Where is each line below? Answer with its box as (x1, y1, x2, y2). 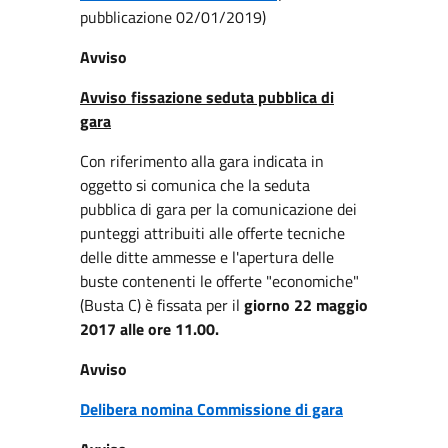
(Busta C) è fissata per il (80, 293, 244, 317)
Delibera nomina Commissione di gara (80, 397, 343, 421)
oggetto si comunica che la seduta (80, 173, 310, 197)
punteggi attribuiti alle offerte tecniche (80, 221, 345, 245)
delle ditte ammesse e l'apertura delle (80, 245, 334, 269)
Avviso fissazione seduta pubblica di (80, 85, 334, 109)
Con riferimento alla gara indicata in (80, 149, 324, 173)
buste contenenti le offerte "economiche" (80, 269, 359, 293)
